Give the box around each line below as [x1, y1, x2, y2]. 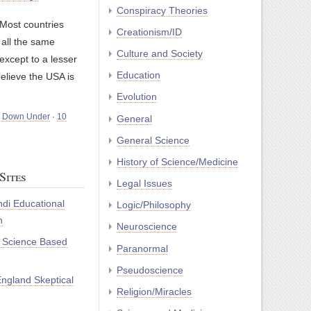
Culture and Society [117, 47, 203, 59]
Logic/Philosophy [117, 199, 191, 211]
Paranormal [117, 242, 168, 254]
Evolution [117, 91, 157, 103]
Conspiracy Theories [117, 4, 208, 16]
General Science [117, 134, 190, 146]
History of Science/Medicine [117, 155, 238, 167]
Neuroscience [117, 221, 177, 233]
